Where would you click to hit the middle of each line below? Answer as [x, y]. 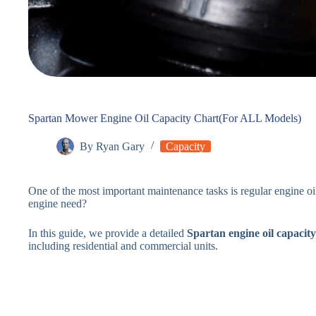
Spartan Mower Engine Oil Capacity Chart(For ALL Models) [165, 118]
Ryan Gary [121, 146]
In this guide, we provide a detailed [108, 233]
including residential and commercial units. [123, 245]
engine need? [57, 203]
